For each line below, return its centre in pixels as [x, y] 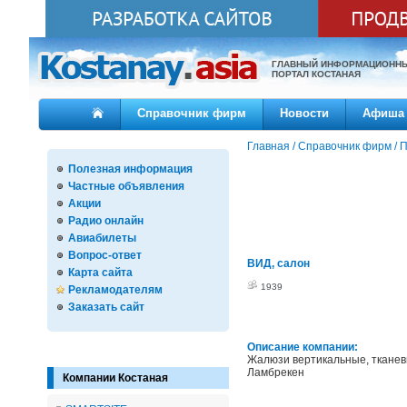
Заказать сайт [106, 307]
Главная [268, 146]
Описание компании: [303, 347]
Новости [304, 113]
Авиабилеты [102, 238]
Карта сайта [100, 273]
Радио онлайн [106, 221]
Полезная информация [130, 169]
